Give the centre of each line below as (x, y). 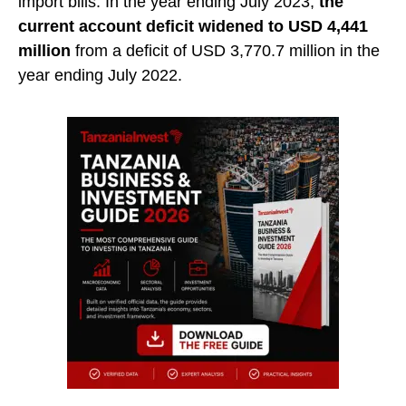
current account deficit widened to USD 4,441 (193, 27)
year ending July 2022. (100, 76)
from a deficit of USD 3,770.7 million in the (225, 51)
